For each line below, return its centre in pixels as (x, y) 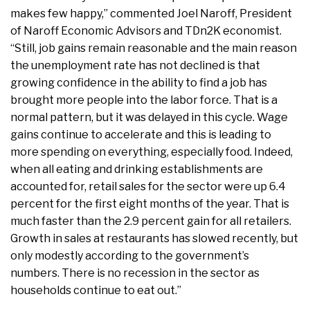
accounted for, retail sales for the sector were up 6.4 (148, 187)
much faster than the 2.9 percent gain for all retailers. (151, 221)
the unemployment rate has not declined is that (135, 66)
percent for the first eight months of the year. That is (150, 204)
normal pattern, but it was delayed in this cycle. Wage (149, 118)
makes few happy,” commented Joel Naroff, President (151, 14)
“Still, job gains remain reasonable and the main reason (154, 48)
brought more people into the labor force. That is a (144, 100)
